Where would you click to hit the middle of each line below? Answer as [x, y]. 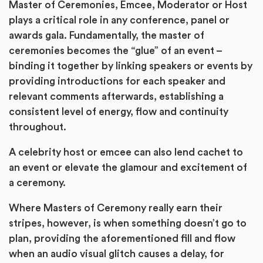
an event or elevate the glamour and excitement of [128, 168]
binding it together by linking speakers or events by [131, 66]
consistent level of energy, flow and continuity [119, 112]
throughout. [38, 127]
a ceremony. [37, 183]
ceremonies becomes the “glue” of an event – [115, 50]
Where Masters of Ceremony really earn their [116, 208]
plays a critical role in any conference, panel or [119, 20]
